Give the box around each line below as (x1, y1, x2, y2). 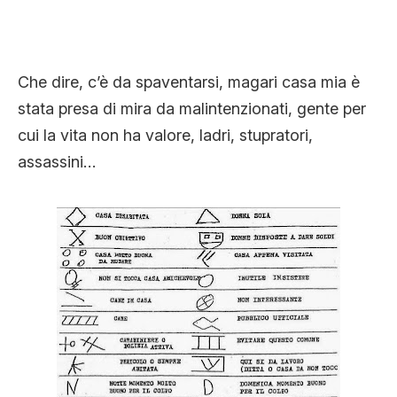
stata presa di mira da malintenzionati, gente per (18, 99, 366, 119)
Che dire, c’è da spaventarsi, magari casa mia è (18, 73, 360, 92)
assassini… (18, 152, 96, 172)
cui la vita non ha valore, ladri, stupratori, (18, 126, 313, 145)
